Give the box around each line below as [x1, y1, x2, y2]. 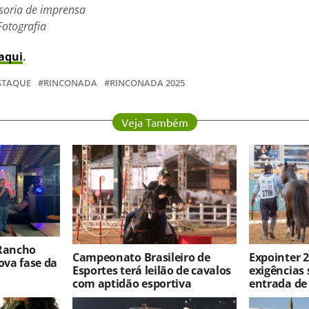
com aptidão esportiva [72, 275, 192, 291]
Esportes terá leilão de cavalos [72, 262, 232, 278]
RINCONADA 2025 [110, 76, 185, 89]
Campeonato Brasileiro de [72, 249, 210, 265]
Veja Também [121, 114, 188, 129]
